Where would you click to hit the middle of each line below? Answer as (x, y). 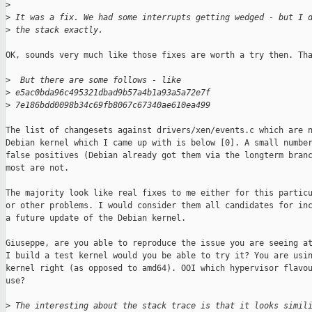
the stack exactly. (57, 30)
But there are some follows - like (96, 80)
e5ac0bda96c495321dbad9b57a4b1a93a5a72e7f (110, 93)
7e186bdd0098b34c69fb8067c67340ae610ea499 (110, 106)
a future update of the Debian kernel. (96, 218)
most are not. (37, 168)
